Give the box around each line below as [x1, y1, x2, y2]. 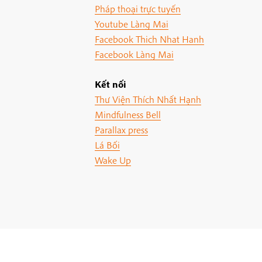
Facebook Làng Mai [94, 48, 174, 61]
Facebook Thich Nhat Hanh [94, 33, 204, 46]
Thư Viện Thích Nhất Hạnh [94, 93, 201, 106]
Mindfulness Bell [94, 108, 161, 121]
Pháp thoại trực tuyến [94, 2, 181, 15]
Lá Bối [94, 139, 120, 151]
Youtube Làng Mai [94, 18, 168, 30]
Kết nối [94, 78, 126, 91]
